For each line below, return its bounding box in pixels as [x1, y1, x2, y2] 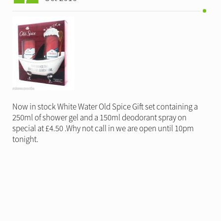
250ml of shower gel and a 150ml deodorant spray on [12, 112, 186, 123]
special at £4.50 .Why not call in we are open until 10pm [12, 123, 194, 134]
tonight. [12, 134, 38, 145]
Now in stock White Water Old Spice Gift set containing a [12, 101, 198, 112]
